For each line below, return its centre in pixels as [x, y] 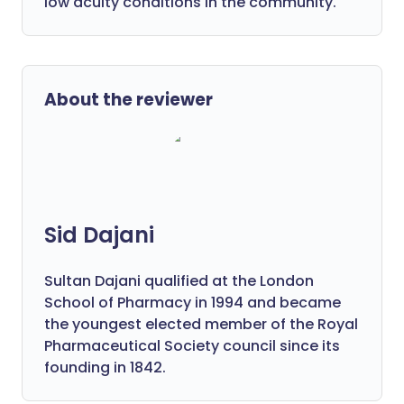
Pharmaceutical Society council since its [192, 346]
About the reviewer [129, 100]
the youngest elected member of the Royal [201, 324]
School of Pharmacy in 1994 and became [193, 303]
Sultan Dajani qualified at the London [179, 281]
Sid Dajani [99, 235]
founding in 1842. [105, 367]
